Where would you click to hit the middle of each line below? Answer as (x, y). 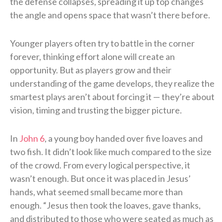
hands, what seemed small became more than (96, 192)
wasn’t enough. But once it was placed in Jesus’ (100, 178)
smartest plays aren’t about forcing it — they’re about (112, 96)
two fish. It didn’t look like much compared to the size (111, 151)
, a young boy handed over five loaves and (124, 138)
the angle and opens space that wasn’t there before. (110, 15)
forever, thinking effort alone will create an (92, 56)
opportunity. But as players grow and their (91, 70)
